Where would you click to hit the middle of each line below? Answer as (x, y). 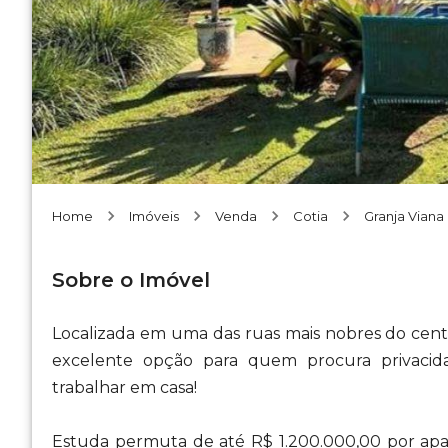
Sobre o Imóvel (131, 280)
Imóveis (154, 216)
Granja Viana (404, 216)
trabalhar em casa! (124, 387)
